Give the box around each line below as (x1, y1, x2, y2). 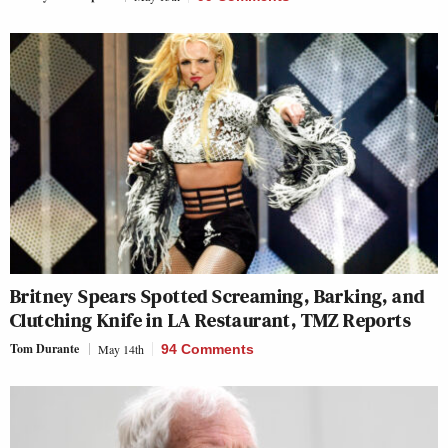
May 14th (98, 340, 144, 357)
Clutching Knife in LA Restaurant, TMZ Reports (10, 305, 411, 334)
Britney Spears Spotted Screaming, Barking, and (10, 281, 425, 310)
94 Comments (161, 340, 254, 357)
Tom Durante (10, 339, 79, 357)
